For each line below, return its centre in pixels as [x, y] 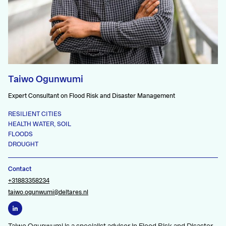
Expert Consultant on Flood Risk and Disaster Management [92, 96]
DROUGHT [23, 144]
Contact [20, 169]
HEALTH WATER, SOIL [40, 124]
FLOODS [20, 134]
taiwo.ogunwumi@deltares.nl [48, 192]
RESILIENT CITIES [35, 114]
